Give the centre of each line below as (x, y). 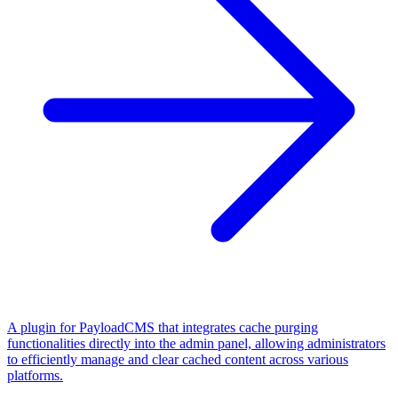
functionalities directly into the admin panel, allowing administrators (196, 343)
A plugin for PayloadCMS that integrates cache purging (163, 327)
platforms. (35, 375)
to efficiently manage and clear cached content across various (178, 359)
